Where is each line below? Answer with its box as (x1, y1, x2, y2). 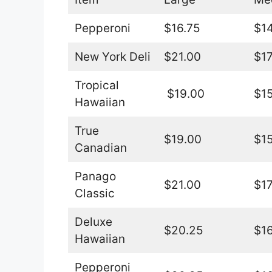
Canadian (74, 140, 127, 155)
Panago (74, 169, 116, 183)
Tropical (74, 78, 119, 92)
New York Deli (74, 49, 151, 64)
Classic (74, 186, 115, 200)
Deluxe (74, 214, 112, 229)
